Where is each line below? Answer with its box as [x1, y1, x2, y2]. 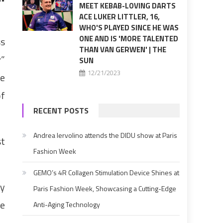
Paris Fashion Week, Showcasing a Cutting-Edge [33, 183, 177, 194]
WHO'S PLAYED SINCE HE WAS [79, 22, 179, 34]
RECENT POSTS [33, 105, 89, 117]
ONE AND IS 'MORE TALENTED [79, 33, 178, 45]
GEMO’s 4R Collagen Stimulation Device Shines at [33, 167, 180, 178]
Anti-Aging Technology [33, 199, 101, 210]
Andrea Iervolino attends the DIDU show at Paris [33, 130, 178, 141]
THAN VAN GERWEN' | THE [79, 44, 166, 56]
